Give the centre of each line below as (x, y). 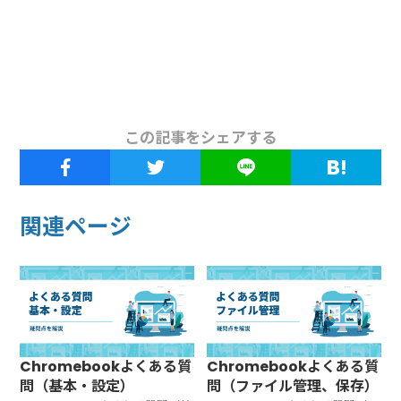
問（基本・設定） (77, 387)
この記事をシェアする (200, 137)
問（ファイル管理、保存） (293, 387)
